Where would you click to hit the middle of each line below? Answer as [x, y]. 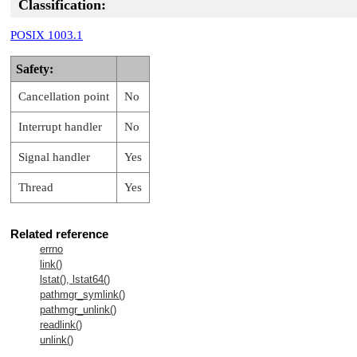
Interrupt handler [60, 126]
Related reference [59, 233]
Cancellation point [64, 96]
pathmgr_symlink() [82, 294]
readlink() [61, 324]
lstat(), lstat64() [75, 279]
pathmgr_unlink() [78, 309]
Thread [36, 187]
